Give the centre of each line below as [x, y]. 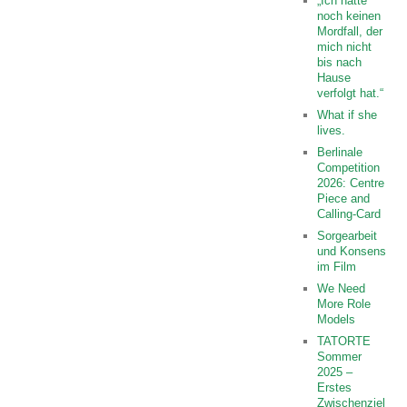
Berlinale [340, 153]
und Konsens [352, 252]
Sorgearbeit [347, 236]
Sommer [340, 357]
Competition [349, 168]
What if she [347, 115]
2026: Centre [351, 184]
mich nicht [345, 47]
